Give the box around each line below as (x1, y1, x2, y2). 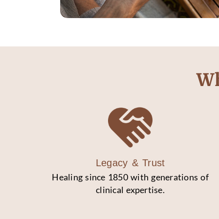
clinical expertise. (96, 185, 165, 196)
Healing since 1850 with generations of (52, 172, 209, 183)
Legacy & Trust (95, 157, 165, 169)
